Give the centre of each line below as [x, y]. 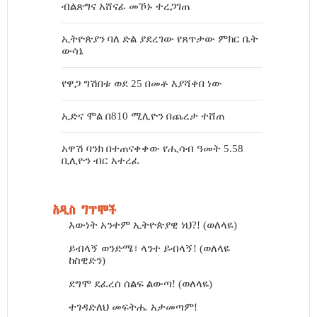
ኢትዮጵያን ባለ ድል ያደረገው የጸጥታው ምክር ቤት [160, 39]
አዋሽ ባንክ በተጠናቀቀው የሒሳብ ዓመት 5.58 [152, 149]
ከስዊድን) [87, 260]
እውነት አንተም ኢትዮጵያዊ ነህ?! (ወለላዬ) [153, 225]
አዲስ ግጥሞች [85, 209]
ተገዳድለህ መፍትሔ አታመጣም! [133, 307]
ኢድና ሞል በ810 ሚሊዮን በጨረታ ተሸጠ [143, 116]
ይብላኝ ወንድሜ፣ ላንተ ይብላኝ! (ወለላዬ [149, 248]
